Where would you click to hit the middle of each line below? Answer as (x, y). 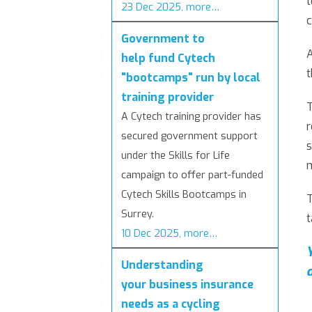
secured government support (189, 136)
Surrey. (138, 214)
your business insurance (187, 285)
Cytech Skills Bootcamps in (184, 195)
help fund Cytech (168, 58)
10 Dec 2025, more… (169, 234)
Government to (163, 39)
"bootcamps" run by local (191, 78)
